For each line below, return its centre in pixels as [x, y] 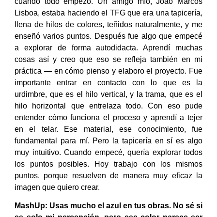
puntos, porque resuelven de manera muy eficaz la [108, 176]
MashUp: [31, 206]
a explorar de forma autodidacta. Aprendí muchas [108, 48]
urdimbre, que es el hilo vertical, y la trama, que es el [108, 94]
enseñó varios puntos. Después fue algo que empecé [108, 36]
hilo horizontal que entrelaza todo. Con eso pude [108, 106]
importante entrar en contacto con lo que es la [108, 83]
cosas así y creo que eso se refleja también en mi [108, 60]
